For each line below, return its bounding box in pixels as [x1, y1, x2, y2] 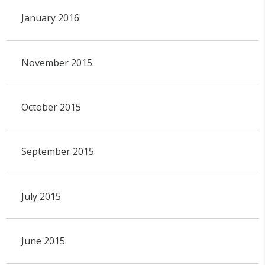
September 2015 [21, 145, 94, 159]
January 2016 [21, 11, 79, 25]
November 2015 [21, 56, 92, 69]
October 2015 [21, 101, 81, 114]
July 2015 [21, 189, 61, 203]
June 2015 [21, 234, 65, 248]
